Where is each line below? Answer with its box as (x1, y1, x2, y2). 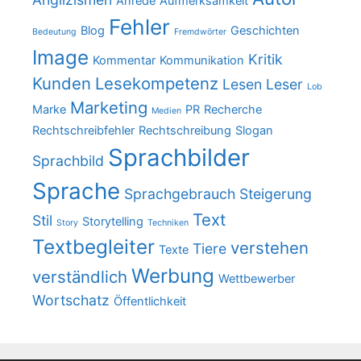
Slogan (235, 122, 273, 138)
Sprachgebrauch (124, 185, 235, 202)
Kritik (248, 50, 283, 68)
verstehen (230, 237, 309, 258)
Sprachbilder (108, 143, 250, 172)
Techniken (147, 217, 189, 228)
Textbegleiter (32, 234, 155, 259)
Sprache (32, 176, 120, 205)
